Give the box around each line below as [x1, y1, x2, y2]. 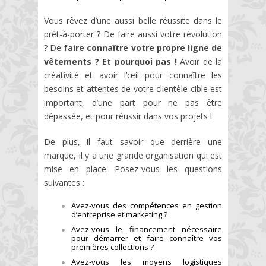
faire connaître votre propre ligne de [64, 42, 223, 53]
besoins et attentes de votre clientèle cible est [44, 83, 222, 94]
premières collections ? [71, 241, 154, 252]
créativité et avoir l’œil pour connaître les [44, 69, 222, 81]
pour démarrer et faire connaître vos [71, 232, 222, 243]
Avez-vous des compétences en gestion [71, 199, 222, 211]
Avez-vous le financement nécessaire [71, 223, 222, 235]
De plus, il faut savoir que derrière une [44, 135, 222, 147]
